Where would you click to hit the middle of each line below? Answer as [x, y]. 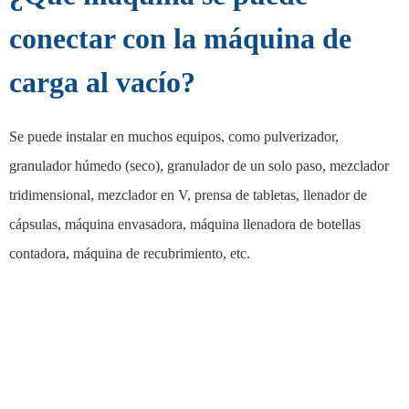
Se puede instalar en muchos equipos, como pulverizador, [174, 136]
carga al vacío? [102, 82]
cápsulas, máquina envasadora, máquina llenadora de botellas [185, 224]
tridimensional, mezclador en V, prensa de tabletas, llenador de [188, 194]
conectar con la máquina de [180, 38]
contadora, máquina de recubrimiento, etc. [130, 253]
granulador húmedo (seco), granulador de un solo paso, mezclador [199, 165]
